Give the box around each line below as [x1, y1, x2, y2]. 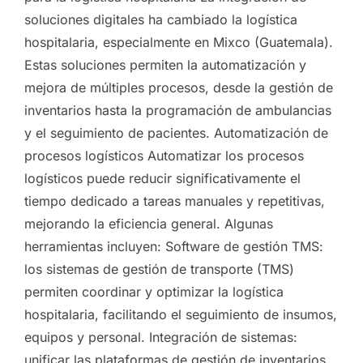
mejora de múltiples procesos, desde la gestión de [24, 79, 333, 96]
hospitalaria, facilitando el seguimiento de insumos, [24, 306, 337, 323]
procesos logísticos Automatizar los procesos [24, 147, 304, 164]
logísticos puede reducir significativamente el [24, 170, 301, 187]
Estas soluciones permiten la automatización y [24, 57, 306, 74]
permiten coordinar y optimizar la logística [24, 284, 284, 301]
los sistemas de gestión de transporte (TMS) [24, 261, 294, 278]
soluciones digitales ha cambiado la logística [24, 11, 297, 28]
